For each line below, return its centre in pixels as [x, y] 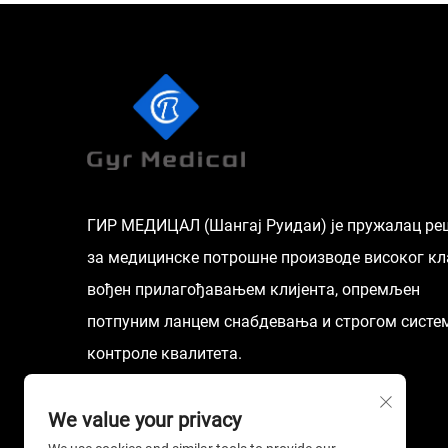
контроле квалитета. [164, 353]
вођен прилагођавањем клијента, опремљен [253, 289]
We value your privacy [144, 420]
